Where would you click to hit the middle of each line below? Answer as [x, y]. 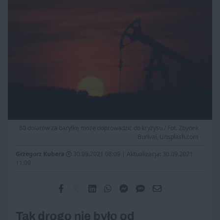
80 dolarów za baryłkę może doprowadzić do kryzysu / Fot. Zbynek [109, 128]
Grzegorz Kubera [40, 154]
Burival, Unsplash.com [168, 137]
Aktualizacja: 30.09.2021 [160, 154]
